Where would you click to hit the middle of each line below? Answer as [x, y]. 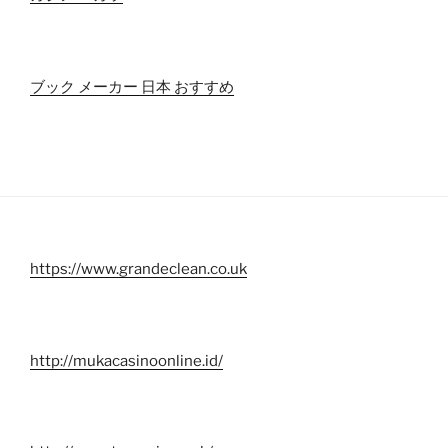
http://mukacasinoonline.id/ [126, 360]
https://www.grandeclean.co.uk [138, 269]
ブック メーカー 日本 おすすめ [132, 86]
